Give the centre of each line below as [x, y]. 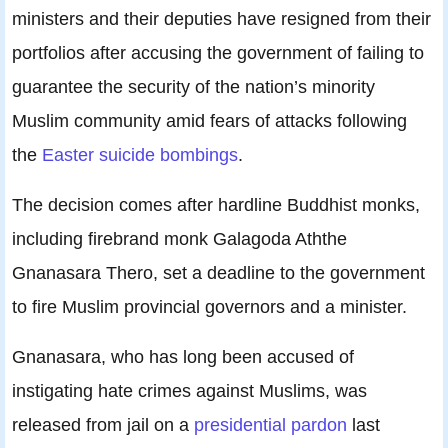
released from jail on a [103, 425]
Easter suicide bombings [140, 155]
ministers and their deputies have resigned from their [221, 19]
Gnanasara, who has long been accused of [183, 357]
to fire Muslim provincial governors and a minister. [209, 307]
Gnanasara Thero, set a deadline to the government [218, 273]
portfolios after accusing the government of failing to [218, 53]
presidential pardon [270, 425]
